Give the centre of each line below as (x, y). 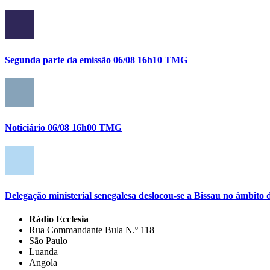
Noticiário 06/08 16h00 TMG (63, 128)
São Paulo (48, 240)
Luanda (43, 251)
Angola (43, 262)
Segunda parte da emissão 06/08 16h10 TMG (96, 60)
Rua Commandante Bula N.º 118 (92, 230)
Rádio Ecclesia (59, 219)
